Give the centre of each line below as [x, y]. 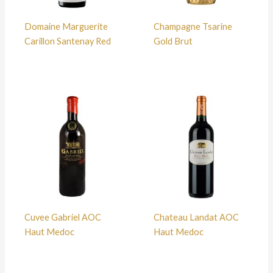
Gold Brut [173, 41]
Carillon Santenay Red [67, 41]
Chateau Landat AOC [196, 217]
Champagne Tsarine [193, 27]
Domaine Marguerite [66, 27]
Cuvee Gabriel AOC [62, 217]
